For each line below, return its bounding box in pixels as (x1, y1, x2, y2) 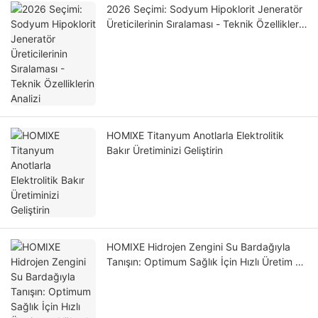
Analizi (106, 33, 136, 45)
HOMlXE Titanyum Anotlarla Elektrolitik (106, 129, 284, 142)
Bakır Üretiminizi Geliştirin (106, 144, 223, 157)
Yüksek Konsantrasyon (106, 270, 211, 283)
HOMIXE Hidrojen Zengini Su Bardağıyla (106, 241, 290, 253)
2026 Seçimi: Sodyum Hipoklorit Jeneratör (106, 3, 302, 16)
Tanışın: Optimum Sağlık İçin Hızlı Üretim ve (106, 256, 307, 268)
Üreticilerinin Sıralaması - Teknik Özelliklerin (106, 18, 307, 31)
